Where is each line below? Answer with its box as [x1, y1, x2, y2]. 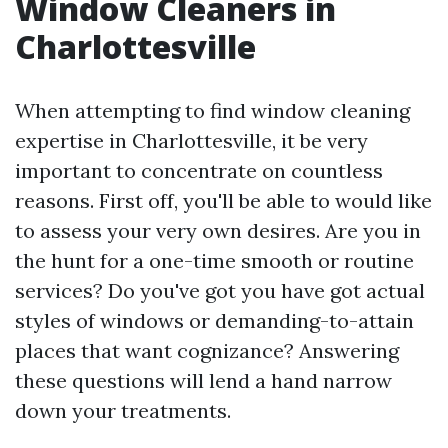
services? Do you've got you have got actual [15, 278, 425, 303]
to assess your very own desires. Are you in [15, 218, 421, 243]
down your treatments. [15, 398, 231, 423]
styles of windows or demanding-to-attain [15, 308, 414, 333]
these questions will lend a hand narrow [15, 368, 392, 393]
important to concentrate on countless [15, 158, 383, 183]
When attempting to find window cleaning [15, 98, 410, 123]
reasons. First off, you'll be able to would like [15, 188, 432, 213]
